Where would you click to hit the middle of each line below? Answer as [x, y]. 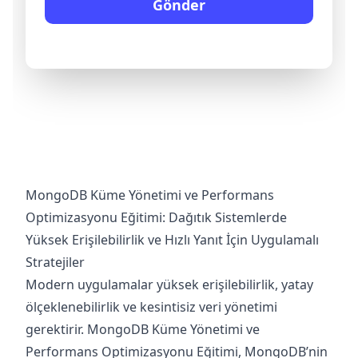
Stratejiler [55, 262]
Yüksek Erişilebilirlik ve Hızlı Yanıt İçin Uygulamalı [172, 240]
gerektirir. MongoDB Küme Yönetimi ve [143, 329]
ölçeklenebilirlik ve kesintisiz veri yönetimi [151, 307]
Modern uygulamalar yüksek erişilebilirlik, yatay [169, 284]
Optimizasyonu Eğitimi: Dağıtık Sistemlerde [156, 217]
